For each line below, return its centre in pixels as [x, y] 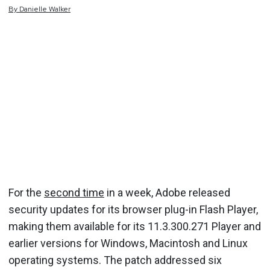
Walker [60, 9]
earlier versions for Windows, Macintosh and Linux [128, 243]
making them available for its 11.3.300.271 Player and [135, 226]
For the [26, 192]
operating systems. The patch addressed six [115, 260]
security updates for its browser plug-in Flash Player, [133, 209]
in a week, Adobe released [167, 192]
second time [74, 192]
